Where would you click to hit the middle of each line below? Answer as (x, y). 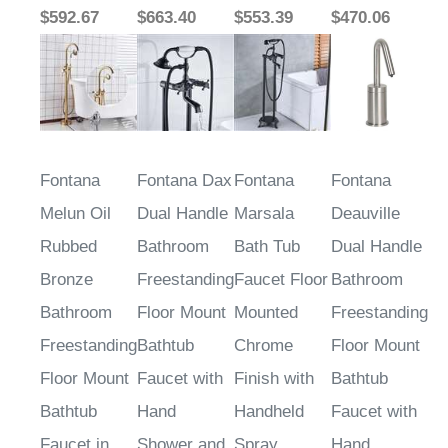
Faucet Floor (281, 280)
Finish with (274, 379)
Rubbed (68, 247)
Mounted (266, 313)
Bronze (66, 280)
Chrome (263, 346)
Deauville (365, 214)
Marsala (264, 214)
